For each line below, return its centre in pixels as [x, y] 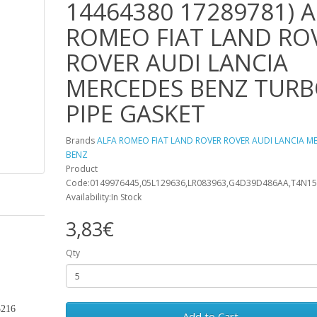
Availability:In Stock [103, 197]
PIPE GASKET [135, 114]
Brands [81, 140]
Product [81, 169]
